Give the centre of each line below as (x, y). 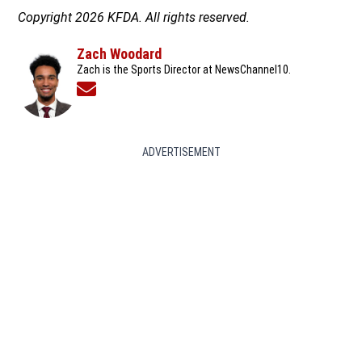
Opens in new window (149, 88)
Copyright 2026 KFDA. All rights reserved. (134, 18)
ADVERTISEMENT (181, 152)
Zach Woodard (119, 54)
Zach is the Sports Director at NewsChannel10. (183, 70)
